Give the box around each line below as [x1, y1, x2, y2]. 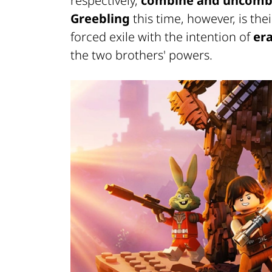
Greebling [70, 10, 130, 27]
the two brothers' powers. [70, 46, 212, 63]
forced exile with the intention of [70, 28, 253, 45]
